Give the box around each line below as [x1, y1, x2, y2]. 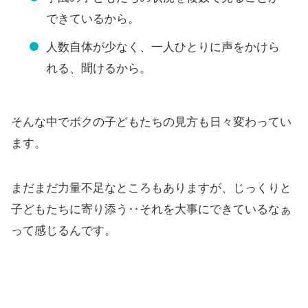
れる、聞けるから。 [46, 61, 151, 75]
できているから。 [46, 12, 140, 25]
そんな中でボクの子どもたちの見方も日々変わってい [11, 115, 291, 129]
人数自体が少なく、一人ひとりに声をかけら [46, 40, 280, 54]
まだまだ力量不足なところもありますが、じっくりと [11, 181, 291, 195]
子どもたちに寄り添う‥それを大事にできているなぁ [11, 203, 291, 217]
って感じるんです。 [11, 224, 116, 238]
